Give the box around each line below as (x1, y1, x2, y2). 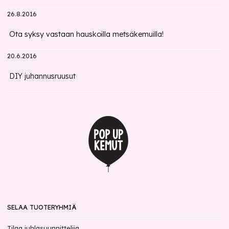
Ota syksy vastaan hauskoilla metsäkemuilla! (9, 30, 164, 39)
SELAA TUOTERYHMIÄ (7, 203, 77, 211)
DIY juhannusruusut (9, 72, 76, 81)
